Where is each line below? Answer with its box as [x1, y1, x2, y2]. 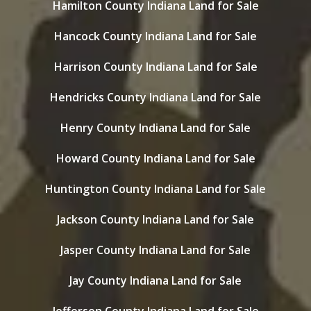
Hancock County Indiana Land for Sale [54, 28, 257, 44]
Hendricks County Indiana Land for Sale [50, 90, 261, 105]
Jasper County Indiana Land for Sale [60, 242, 251, 258]
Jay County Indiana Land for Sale [69, 273, 242, 288]
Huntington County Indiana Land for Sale [45, 181, 266, 196]
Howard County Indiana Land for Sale [56, 151, 255, 166]
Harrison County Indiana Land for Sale [53, 59, 258, 74]
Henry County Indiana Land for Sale [60, 120, 251, 135]
